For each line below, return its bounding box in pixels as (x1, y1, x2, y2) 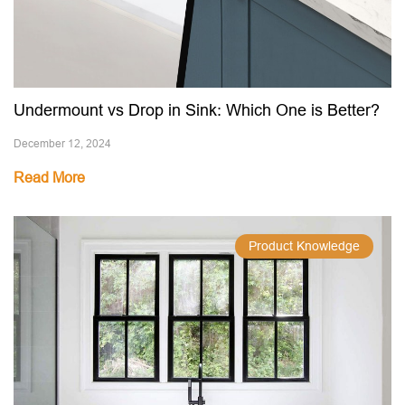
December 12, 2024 (14, 137, 111, 150)
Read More (14, 169, 85, 185)
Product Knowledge (249, 239, 360, 253)
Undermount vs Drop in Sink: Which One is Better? (14, 100, 380, 119)
